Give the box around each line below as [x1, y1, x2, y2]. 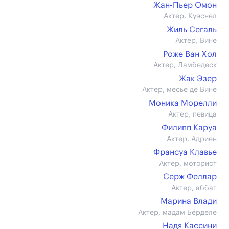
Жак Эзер [179, 75, 217, 83]
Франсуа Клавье [153, 148, 217, 156]
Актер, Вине [175, 37, 217, 44]
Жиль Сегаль [167, 26, 217, 34]
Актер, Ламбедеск [153, 62, 217, 69]
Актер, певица [168, 111, 217, 118]
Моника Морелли [149, 99, 217, 107]
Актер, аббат [171, 185, 217, 192]
